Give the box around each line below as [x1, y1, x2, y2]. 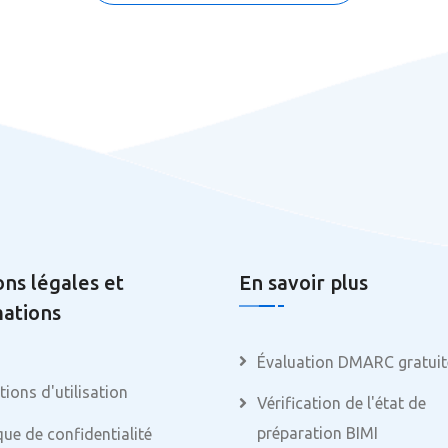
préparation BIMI [257, 424, 378, 442]
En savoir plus [239, 271, 368, 294]
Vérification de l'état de [257, 394, 426, 412]
